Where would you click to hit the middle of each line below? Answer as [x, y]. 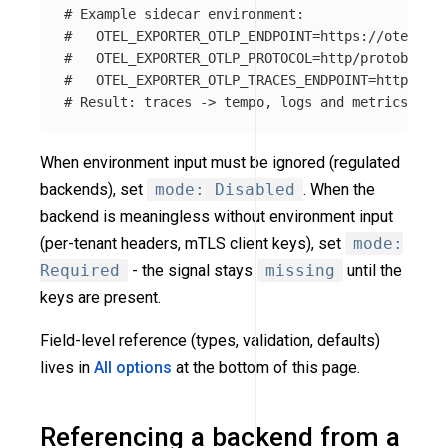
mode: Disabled [225, 189]
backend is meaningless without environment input [216, 216]
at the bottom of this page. [266, 367]
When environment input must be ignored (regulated [220, 162]
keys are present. [100, 297]
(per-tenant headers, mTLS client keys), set [192, 243]
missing [300, 270]
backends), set [93, 189]
